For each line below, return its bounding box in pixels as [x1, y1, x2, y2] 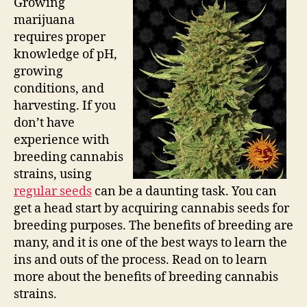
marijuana [14, 12, 75, 28]
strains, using [14, 167, 92, 182]
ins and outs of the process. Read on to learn [14, 252, 267, 268]
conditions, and [14, 81, 104, 97]
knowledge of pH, [14, 47, 117, 62]
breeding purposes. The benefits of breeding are [14, 218, 293, 234]
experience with [14, 132, 109, 148]
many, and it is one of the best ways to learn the [14, 235, 287, 251]
